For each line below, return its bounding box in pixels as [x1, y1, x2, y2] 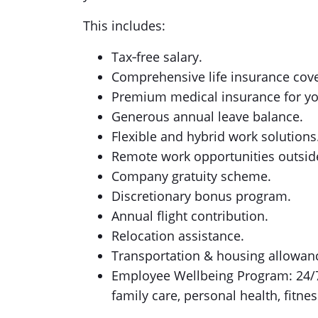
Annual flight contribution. [111, 207, 268, 224]
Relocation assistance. [111, 227, 244, 244]
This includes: [83, 17, 165, 34]
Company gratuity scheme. [111, 168, 271, 185]
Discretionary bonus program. [111, 187, 291, 204]
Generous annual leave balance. [111, 108, 303, 125]
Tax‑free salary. [111, 48, 202, 65]
